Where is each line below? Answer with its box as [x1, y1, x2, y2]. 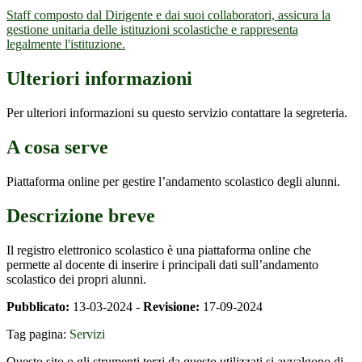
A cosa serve [6, 137, 108, 158]
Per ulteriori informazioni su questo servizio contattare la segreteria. [6, 106, 347, 120]
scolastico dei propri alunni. [6, 271, 146, 286]
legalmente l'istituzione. [6, 37, 125, 52]
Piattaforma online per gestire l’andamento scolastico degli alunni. [6, 174, 340, 188]
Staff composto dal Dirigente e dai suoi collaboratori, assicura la [6, 8, 330, 23]
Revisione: [143, 299, 200, 314]
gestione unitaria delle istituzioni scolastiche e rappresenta [6, 23, 298, 37]
